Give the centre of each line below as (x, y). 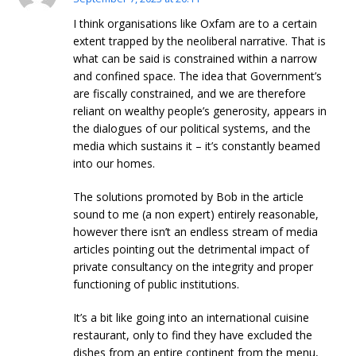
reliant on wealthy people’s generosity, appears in (200, 111)
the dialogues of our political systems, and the (192, 128)
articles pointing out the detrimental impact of (192, 249)
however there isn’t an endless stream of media (196, 232)
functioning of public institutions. (157, 284)
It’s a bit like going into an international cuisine (192, 317)
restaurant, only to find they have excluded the (193, 335)
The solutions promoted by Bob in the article (189, 197)
